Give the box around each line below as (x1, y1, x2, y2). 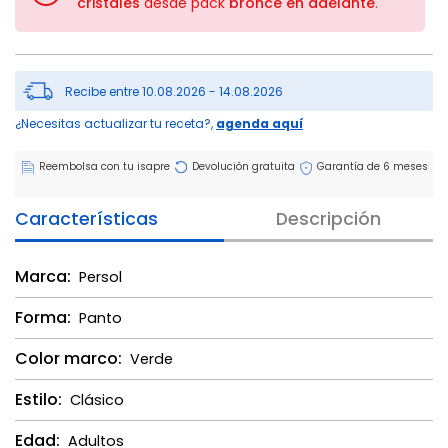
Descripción (276, 206, 381, 231)
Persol (79, 266, 122, 287)
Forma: (15, 306, 71, 330)
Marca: (15, 265, 71, 289)
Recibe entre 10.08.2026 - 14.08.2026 (65, 82, 283, 100)
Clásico (70, 389, 124, 410)
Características (15, 206, 158, 231)
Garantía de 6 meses (317, 158, 428, 174)
